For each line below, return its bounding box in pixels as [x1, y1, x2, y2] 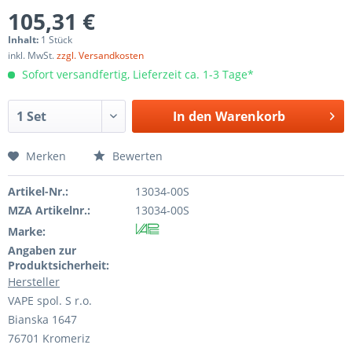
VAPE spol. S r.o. [8, 293, 92, 308]
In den [172, 108, 212, 125]
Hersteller [8, 274, 60, 289]
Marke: [8, 224, 46, 239]
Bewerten [109, 148, 163, 163]
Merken [26, 148, 66, 163]
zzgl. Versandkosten [57, 49, 144, 62]
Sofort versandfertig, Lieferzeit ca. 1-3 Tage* [19, 67, 254, 82]
